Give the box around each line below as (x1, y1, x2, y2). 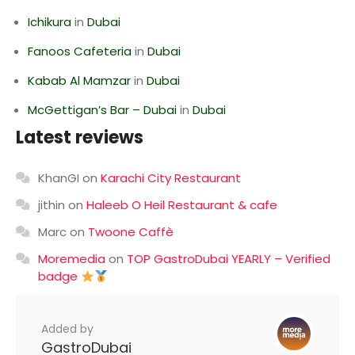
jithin (38, 197, 65, 213)
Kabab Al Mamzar (28, 72, 131, 89)
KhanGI (38, 170, 79, 186)
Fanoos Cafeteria (28, 43, 132, 59)
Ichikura (28, 13, 71, 30)
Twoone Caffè (88, 223, 174, 240)
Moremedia (38, 250, 105, 267)
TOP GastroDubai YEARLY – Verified (127, 250, 330, 267)
